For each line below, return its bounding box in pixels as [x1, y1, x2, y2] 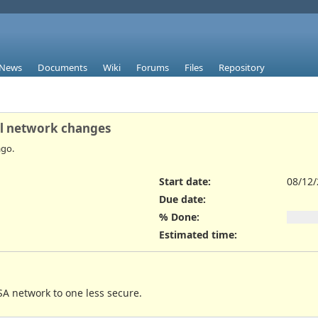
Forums [136, 61, 169, 75]
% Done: [159, 210, 199, 224]
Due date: [159, 192, 206, 206]
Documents [38, 61, 87, 75]
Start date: [159, 174, 211, 188]
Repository [219, 61, 265, 75]
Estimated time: [159, 228, 237, 242]
